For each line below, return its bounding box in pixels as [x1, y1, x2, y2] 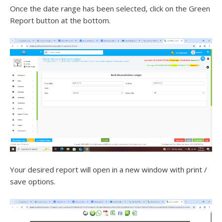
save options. [10, 176, 55, 187]
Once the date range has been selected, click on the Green [10, 3, 210, 13]
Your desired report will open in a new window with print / [10, 165, 207, 175]
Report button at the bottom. [10, 15, 111, 25]
